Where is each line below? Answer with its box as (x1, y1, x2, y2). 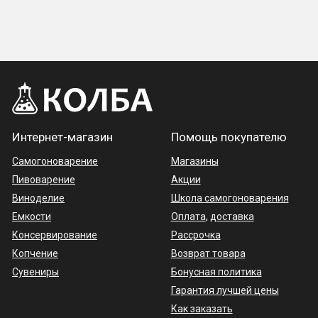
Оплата (170, 211, 206, 222)
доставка (209, 211, 254, 222)
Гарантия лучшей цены (170, 285, 279, 296)
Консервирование (12, 229, 97, 241)
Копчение (12, 248, 58, 259)
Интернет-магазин (12, 130, 113, 144)
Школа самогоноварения (170, 192, 289, 204)
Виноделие (12, 192, 65, 204)
